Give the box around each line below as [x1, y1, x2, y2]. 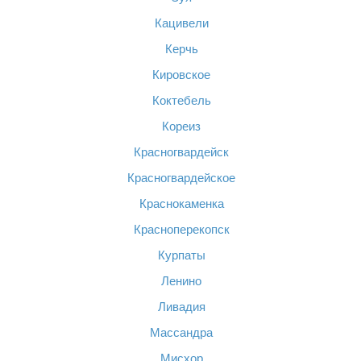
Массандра [150, 326, 213, 339]
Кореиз [162, 119, 201, 133]
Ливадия [157, 300, 205, 313]
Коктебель [151, 93, 211, 107]
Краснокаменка [139, 197, 224, 210]
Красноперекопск [133, 222, 230, 236]
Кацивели [154, 16, 209, 30]
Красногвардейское [127, 171, 235, 185]
